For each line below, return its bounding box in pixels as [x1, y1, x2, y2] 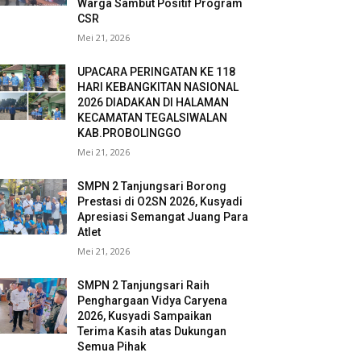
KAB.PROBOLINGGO [77, 127, 182, 140]
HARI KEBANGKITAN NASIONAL [77, 81, 239, 94]
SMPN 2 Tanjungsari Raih [77, 279, 210, 293]
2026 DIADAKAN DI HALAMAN [77, 96, 230, 110]
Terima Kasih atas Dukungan [77, 325, 227, 338]
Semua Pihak [77, 340, 147, 354]
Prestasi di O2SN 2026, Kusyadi [77, 195, 243, 209]
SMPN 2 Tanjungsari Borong [77, 180, 227, 193]
